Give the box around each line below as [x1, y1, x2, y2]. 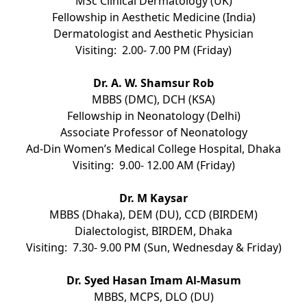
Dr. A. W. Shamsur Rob [93, 75, 214, 90]
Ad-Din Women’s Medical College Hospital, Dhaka [26, 140, 281, 156]
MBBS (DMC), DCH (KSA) [92, 91, 215, 107]
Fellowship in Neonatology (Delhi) [66, 108, 241, 123]
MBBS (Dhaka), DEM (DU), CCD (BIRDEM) [49, 206, 258, 222]
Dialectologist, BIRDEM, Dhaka [75, 223, 232, 238]
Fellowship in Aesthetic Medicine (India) [51, 9, 256, 25]
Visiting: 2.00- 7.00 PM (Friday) [75, 42, 232, 58]
